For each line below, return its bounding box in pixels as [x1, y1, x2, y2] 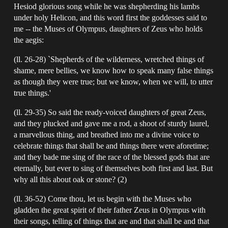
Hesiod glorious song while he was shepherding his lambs [14, 2, 200, 11]
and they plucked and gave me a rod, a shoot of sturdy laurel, [14, 119, 210, 128]
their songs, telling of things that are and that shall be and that [14, 216, 210, 225]
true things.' [14, 88, 51, 97]
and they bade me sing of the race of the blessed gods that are [14, 152, 210, 161]
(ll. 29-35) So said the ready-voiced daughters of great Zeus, [14, 107, 207, 117]
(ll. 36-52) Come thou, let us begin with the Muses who [14, 194, 192, 203]
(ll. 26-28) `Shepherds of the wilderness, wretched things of [14, 54, 205, 64]
